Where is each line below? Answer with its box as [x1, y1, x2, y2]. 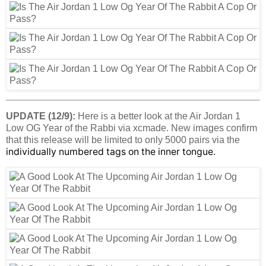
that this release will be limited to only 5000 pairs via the [6, 134, 240, 145]
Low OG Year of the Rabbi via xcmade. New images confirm [6, 122, 257, 133]
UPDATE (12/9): [6, 110, 75, 121]
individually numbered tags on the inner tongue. [6, 145, 216, 157]
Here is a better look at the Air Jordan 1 [75, 110, 240, 121]
